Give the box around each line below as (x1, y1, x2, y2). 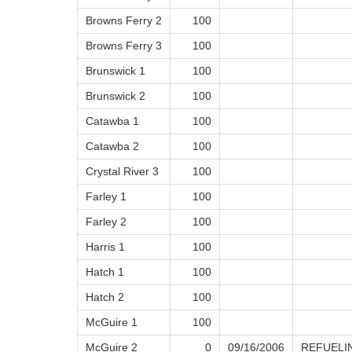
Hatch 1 (86, 266, 124, 279)
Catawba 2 (86, 140, 139, 153)
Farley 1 (86, 190, 126, 203)
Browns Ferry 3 (86, 39, 162, 53)
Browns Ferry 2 (86, 14, 162, 27)
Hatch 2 (86, 291, 124, 304)
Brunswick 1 (86, 64, 145, 78)
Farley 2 (86, 215, 126, 229)
